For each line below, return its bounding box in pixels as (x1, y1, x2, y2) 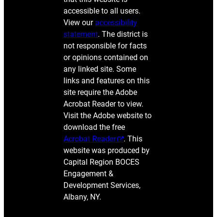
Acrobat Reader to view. (63, 99, 144, 108)
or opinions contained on (63, 53, 149, 62)
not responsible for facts (63, 41, 147, 50)
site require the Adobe (63, 88, 138, 97)
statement (63, 30, 98, 39)
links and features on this (63, 76, 150, 85)
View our (63, 18, 95, 27)
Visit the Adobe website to (63, 111, 152, 120)
